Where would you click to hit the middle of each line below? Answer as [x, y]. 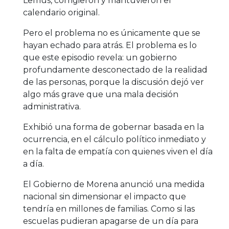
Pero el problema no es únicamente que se [112, 33]
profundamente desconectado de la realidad [115, 70]
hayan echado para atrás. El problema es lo [110, 45]
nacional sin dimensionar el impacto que [105, 196]
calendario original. [61, 12]
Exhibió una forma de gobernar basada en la [113, 127]
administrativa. [52, 106]
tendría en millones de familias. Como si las [109, 209]
